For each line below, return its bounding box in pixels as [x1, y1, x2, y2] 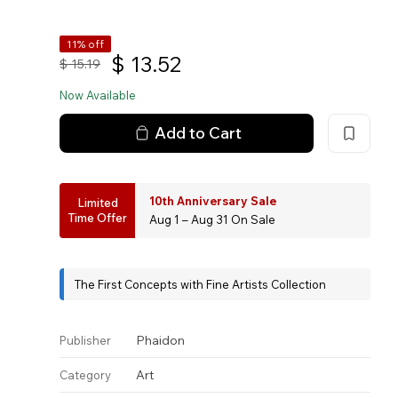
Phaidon [136, 332, 186, 348]
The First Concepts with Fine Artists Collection [75, 277, 327, 291]
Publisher [60, 333, 112, 347]
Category [60, 368, 112, 382]
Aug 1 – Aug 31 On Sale [149, 212, 276, 227]
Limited [76, 195, 118, 210]
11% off [67, 37, 105, 51]
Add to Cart [155, 123, 243, 143]
